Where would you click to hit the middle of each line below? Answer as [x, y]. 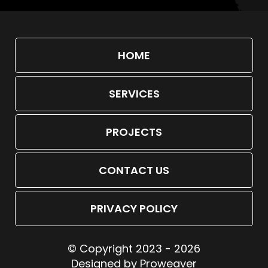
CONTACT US [134, 170]
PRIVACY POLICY [134, 208]
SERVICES [134, 93]
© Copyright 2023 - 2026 [134, 248]
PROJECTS [134, 132]
